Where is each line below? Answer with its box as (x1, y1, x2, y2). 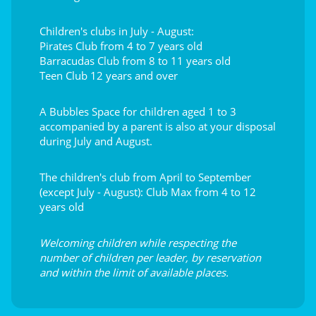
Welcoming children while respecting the (39, 235, 236, 250)
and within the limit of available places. (39, 265, 229, 279)
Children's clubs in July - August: (39, 23, 194, 38)
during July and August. (39, 133, 152, 148)
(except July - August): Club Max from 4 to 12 (39, 184, 256, 199)
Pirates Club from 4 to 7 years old (39, 38, 202, 53)
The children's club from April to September (39, 169, 251, 184)
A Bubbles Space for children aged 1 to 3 (39, 104, 236, 119)
